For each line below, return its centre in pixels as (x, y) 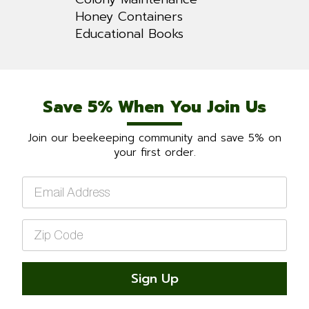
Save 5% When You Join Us (154, 107)
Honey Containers (129, 17)
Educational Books (129, 34)
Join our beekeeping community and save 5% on (154, 138)
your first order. (154, 153)
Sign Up (154, 279)
